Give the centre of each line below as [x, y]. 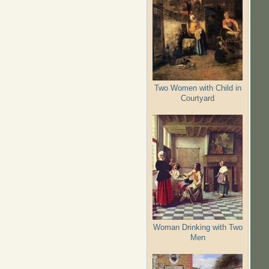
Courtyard [198, 98]
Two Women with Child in [198, 88]
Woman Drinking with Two [198, 227]
